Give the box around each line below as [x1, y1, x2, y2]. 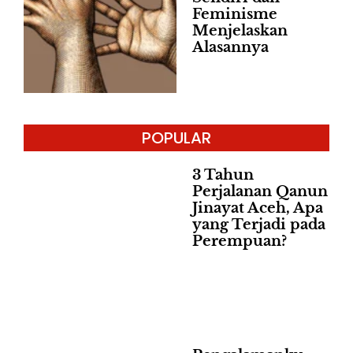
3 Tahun [192, 166, 254, 184]
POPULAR [142, 127, 211, 150]
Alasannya [192, 39, 269, 57]
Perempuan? [192, 232, 287, 251]
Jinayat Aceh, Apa [192, 199, 323, 217]
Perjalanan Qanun [192, 183, 328, 201]
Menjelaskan [192, 22, 288, 40]
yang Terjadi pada [192, 216, 325, 234]
